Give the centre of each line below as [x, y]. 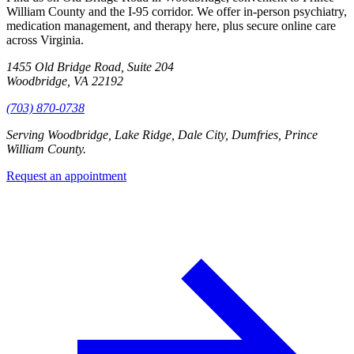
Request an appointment [66, 175]
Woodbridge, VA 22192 [65, 81]
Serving [27, 134]
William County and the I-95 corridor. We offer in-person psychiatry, [177, 11]
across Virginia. [45, 40]
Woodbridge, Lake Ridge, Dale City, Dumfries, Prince [183, 134]
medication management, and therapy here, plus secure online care [171, 25]
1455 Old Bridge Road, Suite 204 [90, 66]
